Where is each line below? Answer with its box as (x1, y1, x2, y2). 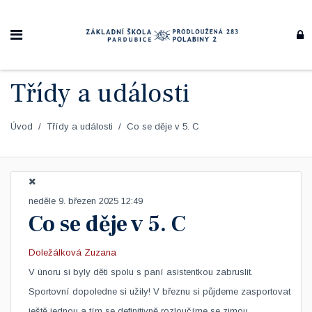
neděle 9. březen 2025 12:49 (29, 196, 143, 206)
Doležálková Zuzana (29, 247, 116, 258)
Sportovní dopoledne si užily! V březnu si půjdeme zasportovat (29, 286, 290, 297)
